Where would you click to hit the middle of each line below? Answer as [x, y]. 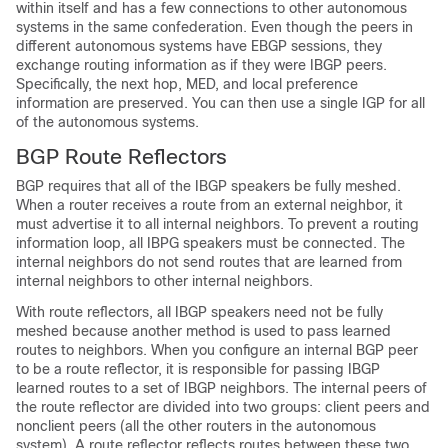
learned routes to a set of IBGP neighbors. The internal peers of [221, 388]
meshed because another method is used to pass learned [203, 331]
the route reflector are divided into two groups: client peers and [223, 407]
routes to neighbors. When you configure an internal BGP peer [217, 350]
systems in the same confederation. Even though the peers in [214, 27]
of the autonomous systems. [107, 122]
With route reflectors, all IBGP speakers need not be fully [199, 312]
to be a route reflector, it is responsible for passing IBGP [198, 369]
